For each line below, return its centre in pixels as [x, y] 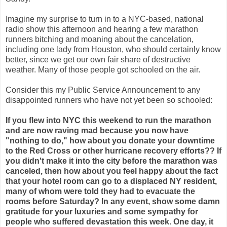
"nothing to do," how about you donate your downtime [110, 140]
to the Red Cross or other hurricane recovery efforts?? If [113, 150]
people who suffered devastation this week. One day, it [109, 221]
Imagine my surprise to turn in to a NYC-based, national [105, 19]
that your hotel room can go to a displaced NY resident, [111, 181]
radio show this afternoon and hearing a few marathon [102, 29]
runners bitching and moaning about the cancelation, [100, 39]
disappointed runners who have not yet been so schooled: [109, 100]
